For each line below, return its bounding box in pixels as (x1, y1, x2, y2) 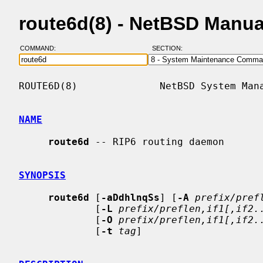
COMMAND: (19, 45, 63, 52)
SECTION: (151, 45, 188, 52)
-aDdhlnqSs (101, 191, 160, 203)
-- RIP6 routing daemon (89, 136, 224, 147)
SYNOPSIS (19, 169, 66, 181)
